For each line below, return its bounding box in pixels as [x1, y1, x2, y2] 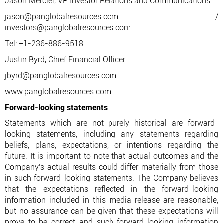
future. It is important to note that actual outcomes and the [5, 151, 218, 161]
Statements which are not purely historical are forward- [5, 118, 218, 128]
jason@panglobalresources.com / [5, 12, 218, 21]
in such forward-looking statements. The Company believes [5, 173, 218, 183]
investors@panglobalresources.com [5, 23, 131, 32]
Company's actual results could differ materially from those [5, 162, 218, 172]
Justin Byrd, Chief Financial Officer [5, 55, 125, 64]
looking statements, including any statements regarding [5, 129, 218, 139]
